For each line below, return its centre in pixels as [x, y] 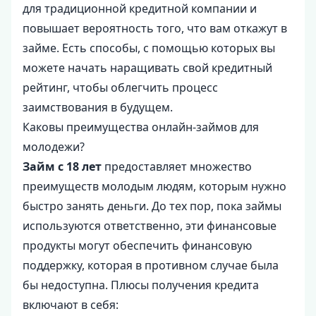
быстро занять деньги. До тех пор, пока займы [152, 206]
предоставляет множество [177, 166]
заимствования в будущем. [98, 107]
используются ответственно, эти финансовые [150, 226]
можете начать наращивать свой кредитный [147, 68]
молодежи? [54, 147]
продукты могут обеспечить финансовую [137, 245]
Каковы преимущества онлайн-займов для [141, 127]
